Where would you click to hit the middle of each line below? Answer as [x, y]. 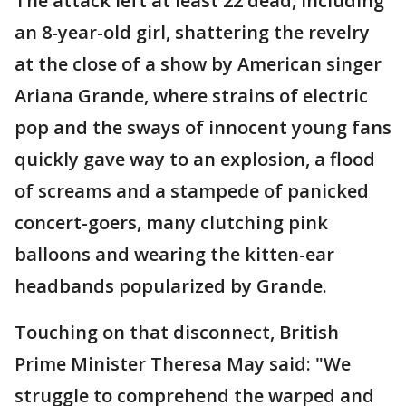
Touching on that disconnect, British [177, 332]
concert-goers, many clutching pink [171, 222]
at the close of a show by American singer [198, 64]
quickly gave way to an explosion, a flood [195, 159]
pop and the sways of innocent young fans [203, 127]
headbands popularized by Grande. [171, 286]
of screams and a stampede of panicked [192, 191]
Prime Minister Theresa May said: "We [183, 364]
